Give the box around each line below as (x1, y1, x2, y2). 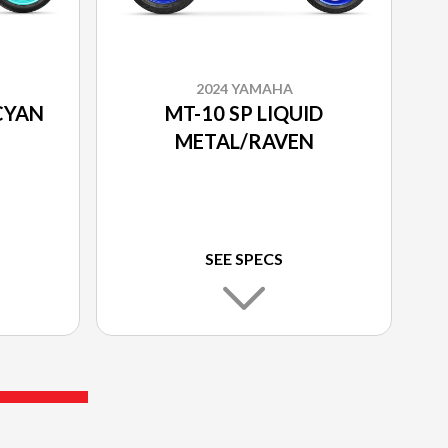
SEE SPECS (205, 249, 283, 269)
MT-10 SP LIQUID (165, 101, 323, 126)
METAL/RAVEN (174, 129, 314, 154)
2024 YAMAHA (195, 80, 293, 98)
